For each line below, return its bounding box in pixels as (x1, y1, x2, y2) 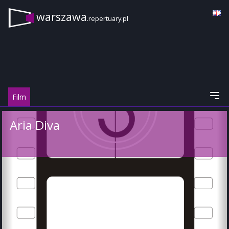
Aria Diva (10, 117, 60, 133)
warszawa (36, 9, 87, 25)
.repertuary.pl (87, 14, 128, 24)
